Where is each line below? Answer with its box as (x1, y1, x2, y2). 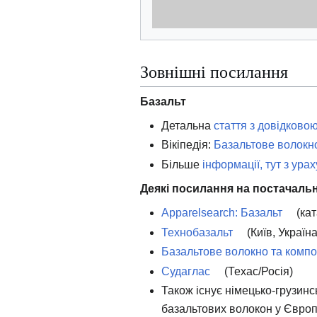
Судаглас (161, 265, 210, 277)
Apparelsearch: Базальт (161, 206, 282, 219)
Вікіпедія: (161, 139, 214, 151)
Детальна (161, 119, 214, 132)
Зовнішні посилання (140, 59, 288, 83)
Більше (161, 158, 202, 171)
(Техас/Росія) (221, 265, 293, 277)
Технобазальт (161, 226, 233, 238)
